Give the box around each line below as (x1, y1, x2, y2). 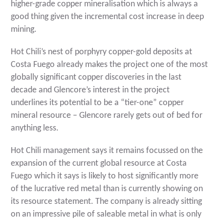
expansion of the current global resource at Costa (11, 159, 187, 169)
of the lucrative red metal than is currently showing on (11, 184, 203, 194)
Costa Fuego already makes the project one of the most (11, 60, 208, 70)
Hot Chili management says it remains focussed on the (11, 146, 203, 156)
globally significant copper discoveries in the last (11, 73, 182, 83)
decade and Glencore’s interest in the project (11, 86, 170, 95)
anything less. (11, 124, 59, 133)
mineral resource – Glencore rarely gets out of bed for (11, 111, 203, 121)
